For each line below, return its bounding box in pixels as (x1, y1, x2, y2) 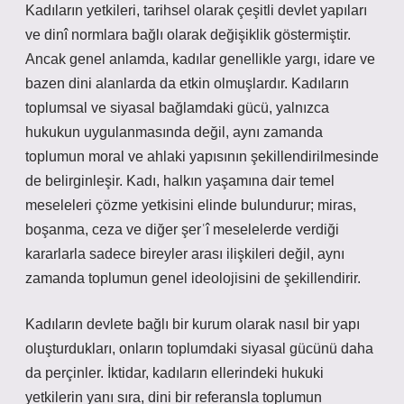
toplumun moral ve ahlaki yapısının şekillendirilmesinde (25, 149, 379, 164)
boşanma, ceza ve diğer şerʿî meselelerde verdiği (25, 222, 339, 237)
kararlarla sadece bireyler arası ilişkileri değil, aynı (25, 246, 344, 262)
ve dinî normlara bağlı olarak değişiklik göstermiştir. (25, 27, 351, 42)
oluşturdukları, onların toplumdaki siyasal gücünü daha (25, 341, 373, 356)
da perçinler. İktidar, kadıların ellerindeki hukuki (25, 365, 324, 381)
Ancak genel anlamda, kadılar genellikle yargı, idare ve (25, 51, 375, 67)
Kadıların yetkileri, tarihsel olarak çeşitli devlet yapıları (25, 3, 367, 18)
